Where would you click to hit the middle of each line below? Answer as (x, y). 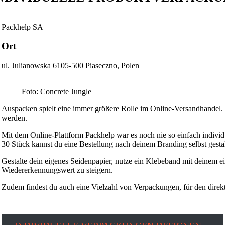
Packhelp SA (22, 27)
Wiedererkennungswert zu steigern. (57, 170)
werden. (14, 118)
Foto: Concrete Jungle (56, 92)
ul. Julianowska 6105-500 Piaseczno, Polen (70, 66)
